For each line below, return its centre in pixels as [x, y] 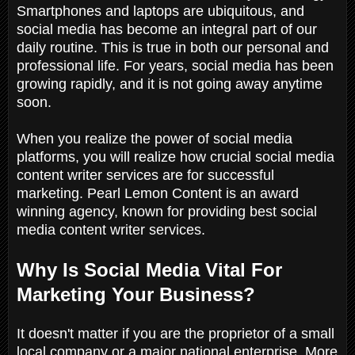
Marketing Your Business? [139, 294]
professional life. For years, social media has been [175, 65]
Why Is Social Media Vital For [149, 269]
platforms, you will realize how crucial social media [176, 157]
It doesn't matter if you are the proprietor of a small [176, 333]
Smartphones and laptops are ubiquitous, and [160, 11]
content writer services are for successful [145, 175]
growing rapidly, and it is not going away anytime [170, 84]
